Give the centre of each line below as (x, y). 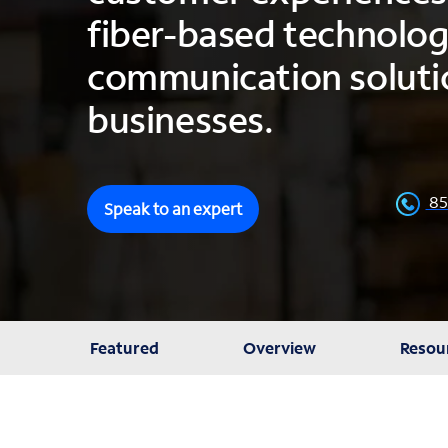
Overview (279, 347)
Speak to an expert (173, 208)
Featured (124, 347)
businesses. (180, 119)
